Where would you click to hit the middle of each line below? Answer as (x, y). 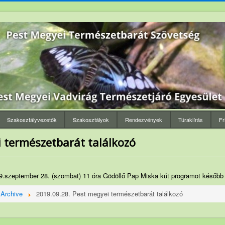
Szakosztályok (91, 120)
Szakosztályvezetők (32, 120)
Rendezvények (144, 120)
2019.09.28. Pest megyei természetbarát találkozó (109, 194)
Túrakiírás (191, 120)
